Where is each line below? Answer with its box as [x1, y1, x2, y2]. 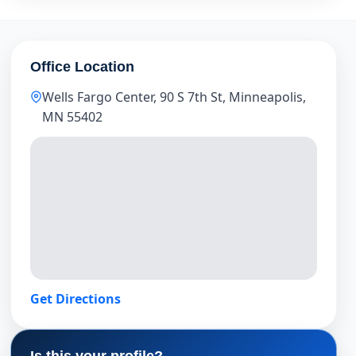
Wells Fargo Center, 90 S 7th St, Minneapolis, [42, 88, 307, 106]
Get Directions [30, 290, 122, 308]
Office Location [30, 59, 135, 75]
